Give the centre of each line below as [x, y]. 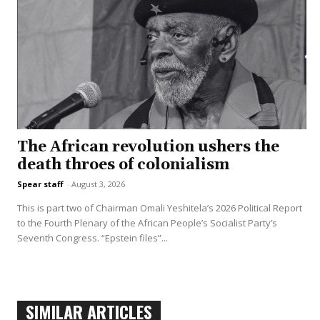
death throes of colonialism [123, 165]
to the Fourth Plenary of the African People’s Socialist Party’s [147, 223]
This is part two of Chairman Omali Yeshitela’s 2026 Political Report [160, 208]
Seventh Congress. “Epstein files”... [92, 238]
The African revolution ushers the [148, 147]
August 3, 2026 [98, 184]
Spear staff [40, 184]
